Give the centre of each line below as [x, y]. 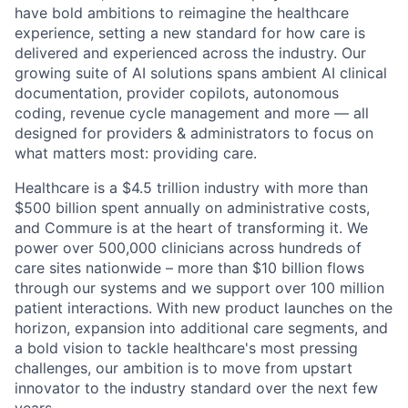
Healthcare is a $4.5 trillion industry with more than [191, 188]
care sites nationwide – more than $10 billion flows [189, 268]
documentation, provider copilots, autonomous [177, 93]
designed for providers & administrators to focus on [194, 133]
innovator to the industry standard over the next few [196, 388]
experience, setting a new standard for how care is [190, 33]
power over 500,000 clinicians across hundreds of [188, 248]
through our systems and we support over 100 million [199, 288]
